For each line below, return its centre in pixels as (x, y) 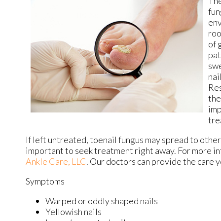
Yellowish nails (74, 212)
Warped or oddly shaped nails (102, 201)
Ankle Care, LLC (56, 162)
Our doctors (113, 162)
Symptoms (45, 181)
